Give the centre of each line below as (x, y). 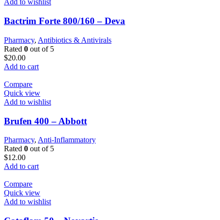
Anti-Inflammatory (67, 140)
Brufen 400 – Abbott (45, 121)
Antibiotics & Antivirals (75, 40)
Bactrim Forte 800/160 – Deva (65, 21)
